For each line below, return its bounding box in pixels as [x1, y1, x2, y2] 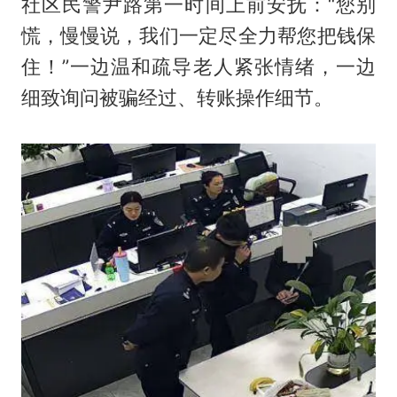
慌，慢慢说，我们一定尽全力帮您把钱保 [20, 23, 377, 47]
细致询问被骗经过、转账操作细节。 [20, 85, 333, 109]
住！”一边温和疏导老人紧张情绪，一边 [20, 54, 377, 78]
